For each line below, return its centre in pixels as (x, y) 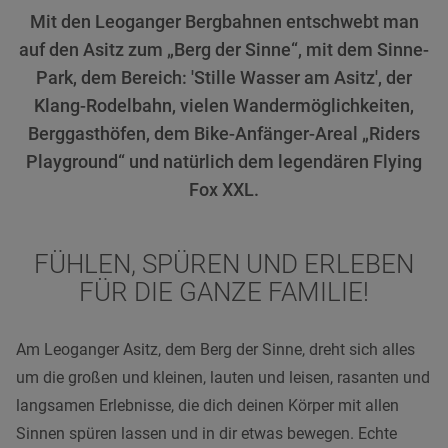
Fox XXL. (224, 190)
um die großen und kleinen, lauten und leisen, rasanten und (223, 377)
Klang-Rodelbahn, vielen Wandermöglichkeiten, (224, 106)
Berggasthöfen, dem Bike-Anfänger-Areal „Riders (224, 134)
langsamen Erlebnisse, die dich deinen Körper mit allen (207, 405)
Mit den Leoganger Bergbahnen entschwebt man (224, 22)
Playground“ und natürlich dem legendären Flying (224, 162)
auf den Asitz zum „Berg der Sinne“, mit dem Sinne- (224, 50)
